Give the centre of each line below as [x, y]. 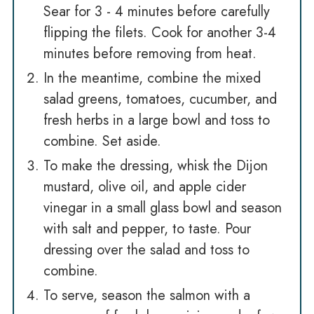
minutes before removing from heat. [150, 54]
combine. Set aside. [102, 142]
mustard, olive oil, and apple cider [144, 187]
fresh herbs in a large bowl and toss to [156, 121]
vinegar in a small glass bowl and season [162, 208]
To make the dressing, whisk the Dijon [155, 166]
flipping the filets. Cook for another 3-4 [159, 33]
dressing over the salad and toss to [146, 250]
